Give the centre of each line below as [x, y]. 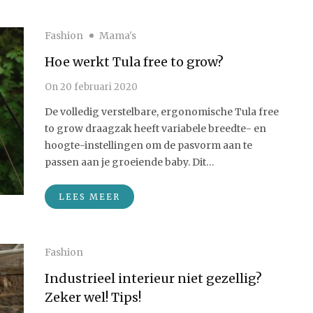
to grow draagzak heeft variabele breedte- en [155, 129]
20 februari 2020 [98, 87]
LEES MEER [89, 197]
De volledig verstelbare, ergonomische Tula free [162, 112]
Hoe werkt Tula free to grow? [134, 62]
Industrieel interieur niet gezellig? [153, 278]
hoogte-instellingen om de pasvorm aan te [148, 145]
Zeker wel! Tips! [93, 297]
